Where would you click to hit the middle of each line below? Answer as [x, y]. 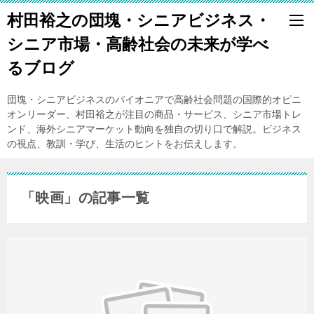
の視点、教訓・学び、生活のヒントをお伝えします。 [125, 144]
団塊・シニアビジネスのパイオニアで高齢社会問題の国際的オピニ [154, 100]
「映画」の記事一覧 [86, 198]
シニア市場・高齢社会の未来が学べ [138, 44]
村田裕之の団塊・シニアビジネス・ [139, 20]
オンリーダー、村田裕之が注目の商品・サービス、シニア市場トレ [154, 114]
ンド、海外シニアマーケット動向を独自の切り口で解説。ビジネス [154, 129]
